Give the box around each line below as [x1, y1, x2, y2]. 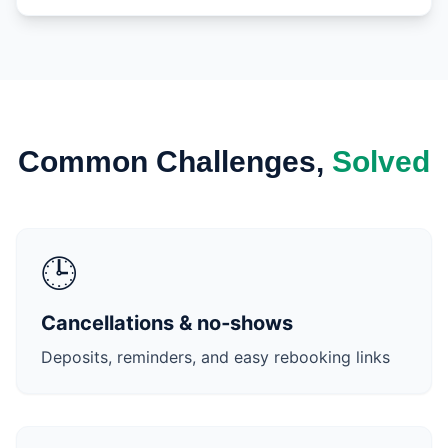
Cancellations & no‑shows [41, 311, 293, 335]
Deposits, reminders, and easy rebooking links [41, 347, 390, 367]
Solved [332, 145, 430, 178]
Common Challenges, [18, 145, 332, 178]
